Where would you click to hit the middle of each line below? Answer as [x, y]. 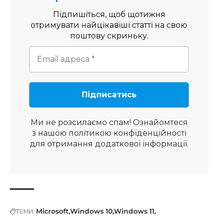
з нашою [50, 133]
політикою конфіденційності [127, 133]
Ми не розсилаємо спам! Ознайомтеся [109, 123]
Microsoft [52, 211]
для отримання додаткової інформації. [109, 144]
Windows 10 [91, 211]
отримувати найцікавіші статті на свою [109, 25]
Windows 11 [134, 211]
